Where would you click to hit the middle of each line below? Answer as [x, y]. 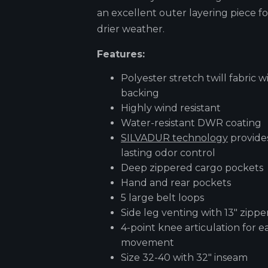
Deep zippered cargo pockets [192, 167]
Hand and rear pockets [176, 182]
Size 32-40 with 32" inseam [184, 257]
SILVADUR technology [174, 138]
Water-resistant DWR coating [191, 123]
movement [147, 242]
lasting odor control [168, 153]
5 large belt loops [162, 197]
